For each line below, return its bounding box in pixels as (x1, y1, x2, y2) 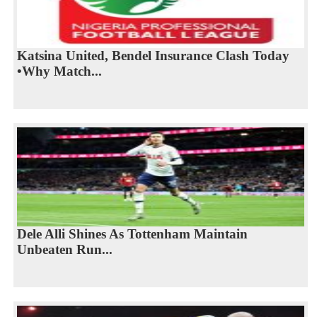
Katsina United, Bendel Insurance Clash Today (16, 48, 289, 64)
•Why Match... (16, 64, 102, 79)
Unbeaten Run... (16, 242, 113, 258)
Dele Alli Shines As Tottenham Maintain (16, 226, 248, 242)
